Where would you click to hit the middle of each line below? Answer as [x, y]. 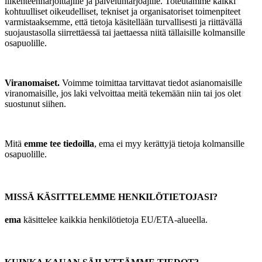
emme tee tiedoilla [59, 143]
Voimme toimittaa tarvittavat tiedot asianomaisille [151, 82]
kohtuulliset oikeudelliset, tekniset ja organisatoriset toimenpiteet [123, 11]
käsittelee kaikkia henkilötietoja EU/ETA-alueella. [116, 220]
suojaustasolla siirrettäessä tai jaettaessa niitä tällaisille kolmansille [125, 32]
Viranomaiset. [32, 82]
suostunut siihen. [35, 104]
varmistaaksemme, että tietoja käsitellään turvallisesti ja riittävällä [123, 22]
